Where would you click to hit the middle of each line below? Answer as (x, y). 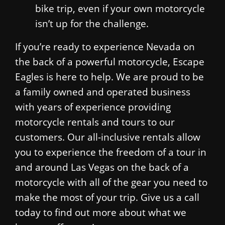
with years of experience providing (93, 107)
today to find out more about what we (101, 212)
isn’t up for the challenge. (92, 24)
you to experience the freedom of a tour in (111, 152)
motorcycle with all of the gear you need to (111, 182)
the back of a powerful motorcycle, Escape (110, 62)
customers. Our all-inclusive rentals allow (108, 137)
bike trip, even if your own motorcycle (120, 9)
